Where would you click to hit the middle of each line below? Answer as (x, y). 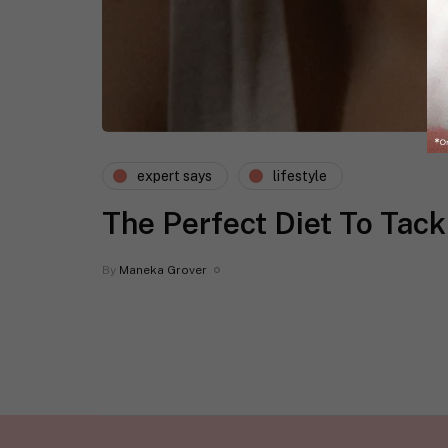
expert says (174, 175)
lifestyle (300, 175)
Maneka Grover (163, 270)
